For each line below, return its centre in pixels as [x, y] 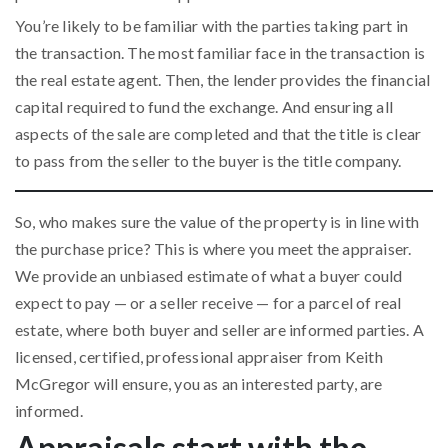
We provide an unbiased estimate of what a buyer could [209, 275]
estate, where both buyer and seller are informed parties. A [219, 329]
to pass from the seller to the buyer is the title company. [208, 160]
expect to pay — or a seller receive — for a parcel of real [208, 302]
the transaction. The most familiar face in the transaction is [220, 52]
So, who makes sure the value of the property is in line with [217, 221]
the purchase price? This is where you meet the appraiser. [213, 248]
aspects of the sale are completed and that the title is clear [218, 133]
